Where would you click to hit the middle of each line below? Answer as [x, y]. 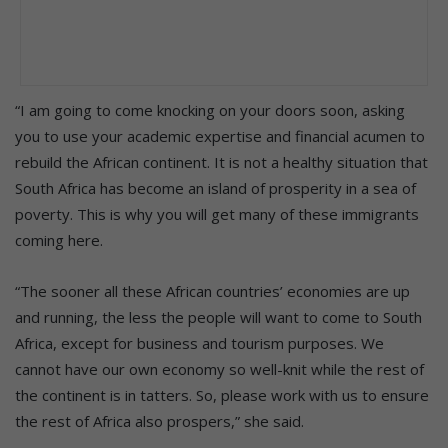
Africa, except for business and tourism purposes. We [199, 342]
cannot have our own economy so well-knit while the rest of [219, 368]
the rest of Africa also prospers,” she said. [159, 420]
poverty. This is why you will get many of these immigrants [217, 213]
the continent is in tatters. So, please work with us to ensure [222, 394]
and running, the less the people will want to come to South [218, 316]
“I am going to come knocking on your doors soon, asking [210, 109]
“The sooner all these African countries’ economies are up [212, 290]
